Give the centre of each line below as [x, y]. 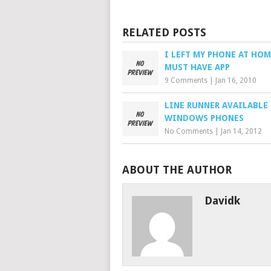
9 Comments [186, 80]
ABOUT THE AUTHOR [177, 169]
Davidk [222, 200]
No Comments [189, 131]
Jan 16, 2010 [236, 80]
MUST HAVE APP [197, 67]
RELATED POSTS [164, 32]
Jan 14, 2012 [241, 131]
